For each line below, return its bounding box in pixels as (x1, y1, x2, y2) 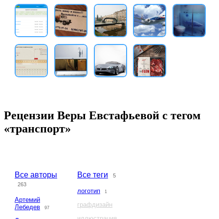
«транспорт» (4, 122, 71, 135)
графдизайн (77, 201, 112, 209)
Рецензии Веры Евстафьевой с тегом (4, 109, 200, 122)
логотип (77, 187, 100, 195)
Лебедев (15, 203, 40, 211)
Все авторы (15, 171, 57, 179)
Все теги (77, 171, 108, 179)
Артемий (15, 196, 40, 204)
